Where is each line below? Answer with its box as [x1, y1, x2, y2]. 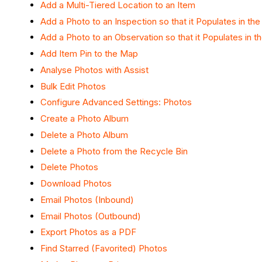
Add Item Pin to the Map [40, 48, 138, 60]
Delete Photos [40, 161, 98, 173]
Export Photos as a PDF [40, 226, 136, 238]
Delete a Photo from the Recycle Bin [40, 145, 188, 157]
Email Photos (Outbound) [40, 210, 141, 222]
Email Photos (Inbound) [40, 194, 134, 205]
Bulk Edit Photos [40, 80, 106, 92]
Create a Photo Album [40, 113, 129, 125]
